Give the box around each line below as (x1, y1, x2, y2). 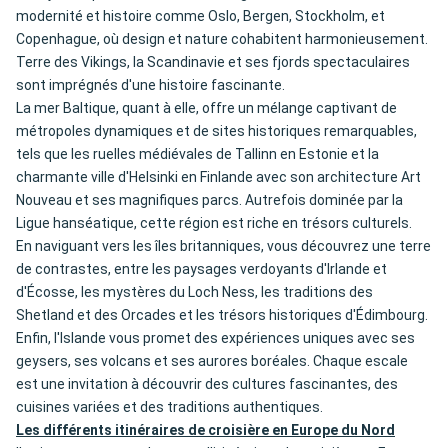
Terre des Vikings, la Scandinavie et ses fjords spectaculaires (16, 54, 410, 71)
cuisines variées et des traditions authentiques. (16, 399, 323, 416)
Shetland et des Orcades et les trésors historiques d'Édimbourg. (16, 307, 428, 324)
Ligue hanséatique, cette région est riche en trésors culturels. (16, 215, 412, 232)
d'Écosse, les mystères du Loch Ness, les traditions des (16, 284, 373, 301)
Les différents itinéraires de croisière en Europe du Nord (16, 422, 395, 439)
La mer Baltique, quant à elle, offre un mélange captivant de (16, 100, 397, 117)
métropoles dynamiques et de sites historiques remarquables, (16, 123, 417, 140)
